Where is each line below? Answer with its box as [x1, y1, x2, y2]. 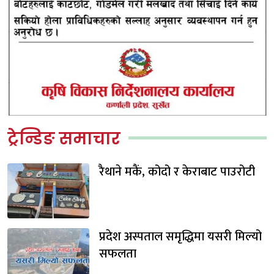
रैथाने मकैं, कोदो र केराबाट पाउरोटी [99, 161, 255, 182]
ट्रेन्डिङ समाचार [7, 127, 120, 150]
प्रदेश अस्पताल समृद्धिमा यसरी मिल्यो [99, 226, 262, 247]
